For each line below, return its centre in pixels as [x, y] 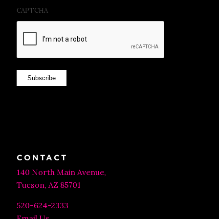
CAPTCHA [32, 10]
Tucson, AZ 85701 [48, 185]
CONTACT [42, 157]
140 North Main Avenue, [61, 172]
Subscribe [41, 78]
